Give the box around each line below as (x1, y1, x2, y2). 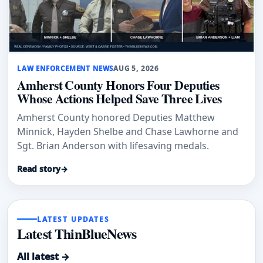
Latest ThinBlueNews (17, 223, 137, 244)
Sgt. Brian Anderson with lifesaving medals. (17, 139, 209, 153)
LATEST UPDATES (37, 214, 110, 224)
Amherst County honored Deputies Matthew (17, 111, 215, 124)
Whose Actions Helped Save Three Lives (17, 89, 222, 108)
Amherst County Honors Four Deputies (17, 76, 220, 95)
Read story (17, 163, 60, 174)
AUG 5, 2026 (113, 63, 160, 73)
